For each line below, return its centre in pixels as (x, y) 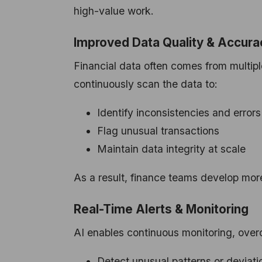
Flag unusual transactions (158, 131)
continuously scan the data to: (146, 84)
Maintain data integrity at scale (171, 149)
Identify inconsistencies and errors (179, 113)
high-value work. (114, 11)
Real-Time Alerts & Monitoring (161, 209)
